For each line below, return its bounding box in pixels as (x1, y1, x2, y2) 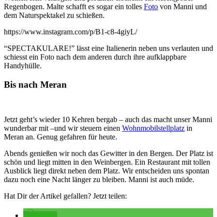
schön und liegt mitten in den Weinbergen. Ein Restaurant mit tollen (4, 158, 210, 167)
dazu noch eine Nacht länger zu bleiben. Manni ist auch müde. (4, 175, 194, 184)
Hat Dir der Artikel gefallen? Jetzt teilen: (4, 192, 127, 201)
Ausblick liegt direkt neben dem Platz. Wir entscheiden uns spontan (4, 167, 209, 175)
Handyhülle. (4, 61, 42, 70)
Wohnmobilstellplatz (122, 124, 185, 133)
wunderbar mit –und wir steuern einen (4, 124, 122, 133)
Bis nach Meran (4, 79, 67, 90)
